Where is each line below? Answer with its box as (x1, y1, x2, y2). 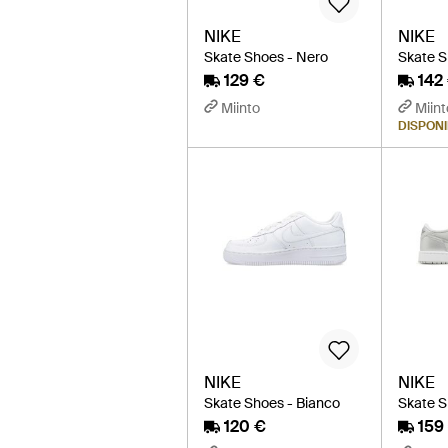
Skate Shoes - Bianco (204, 394, 340, 412)
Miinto (221, 98, 260, 117)
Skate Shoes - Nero (204, 47, 328, 66)
